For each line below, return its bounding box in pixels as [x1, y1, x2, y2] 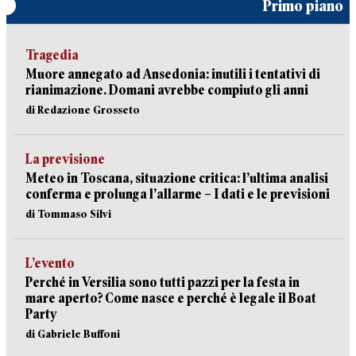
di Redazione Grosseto [25, 103, 140, 116]
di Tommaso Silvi [25, 207, 111, 220]
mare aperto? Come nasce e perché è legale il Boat [25, 291, 316, 306]
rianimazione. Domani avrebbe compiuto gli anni [25, 83, 308, 98]
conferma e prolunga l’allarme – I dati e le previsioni [25, 187, 330, 202]
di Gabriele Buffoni [25, 327, 120, 340]
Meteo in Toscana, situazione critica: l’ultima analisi [25, 171, 328, 186]
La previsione [25, 152, 105, 167]
